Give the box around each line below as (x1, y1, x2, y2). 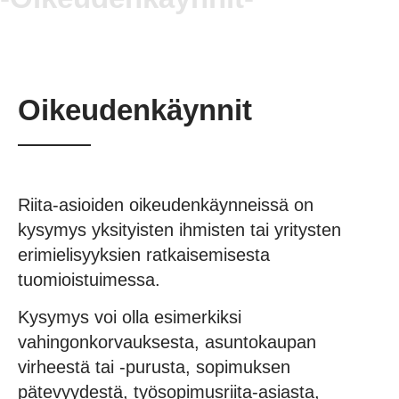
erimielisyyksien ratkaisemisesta (18, 244, 270, 265)
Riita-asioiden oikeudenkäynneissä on (18, 194, 313, 215)
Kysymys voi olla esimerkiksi (18, 306, 241, 327)
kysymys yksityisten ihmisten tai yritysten (18, 219, 341, 240)
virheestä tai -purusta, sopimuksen (18, 356, 290, 377)
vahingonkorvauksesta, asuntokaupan (18, 331, 316, 352)
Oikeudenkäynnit (18, 93, 252, 126)
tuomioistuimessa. (18, 269, 160, 289)
